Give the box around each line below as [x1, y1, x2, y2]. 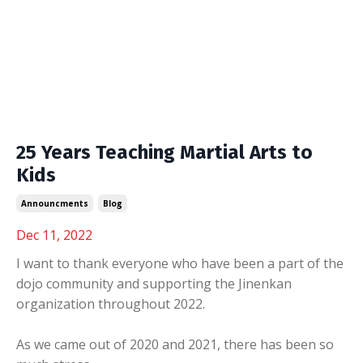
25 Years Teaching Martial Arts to [16, 140, 313, 164]
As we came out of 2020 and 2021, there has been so [16, 335, 334, 353]
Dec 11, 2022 [16, 225, 92, 244]
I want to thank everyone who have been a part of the [16, 254, 344, 272]
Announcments [21, 197, 88, 209]
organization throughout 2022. [16, 294, 205, 313]
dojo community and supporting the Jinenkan [16, 274, 292, 293]
